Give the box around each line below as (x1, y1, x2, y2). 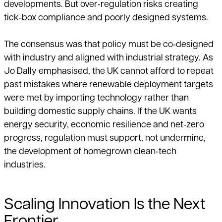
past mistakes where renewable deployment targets (4, 80, 213, 90)
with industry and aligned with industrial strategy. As (4, 54, 213, 63)
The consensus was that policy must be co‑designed (4, 40, 214, 50)
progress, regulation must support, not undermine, (4, 134, 206, 144)
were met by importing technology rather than (4, 94, 189, 104)
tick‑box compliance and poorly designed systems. (4, 13, 208, 23)
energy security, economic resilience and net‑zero (4, 120, 204, 130)
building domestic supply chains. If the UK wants (4, 107, 197, 117)
